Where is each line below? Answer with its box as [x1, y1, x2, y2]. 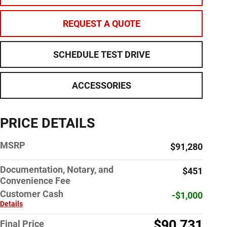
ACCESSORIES [71, 80, 131, 91]
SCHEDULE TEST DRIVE [53, 49, 150, 60]
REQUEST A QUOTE [62, 18, 140, 29]
